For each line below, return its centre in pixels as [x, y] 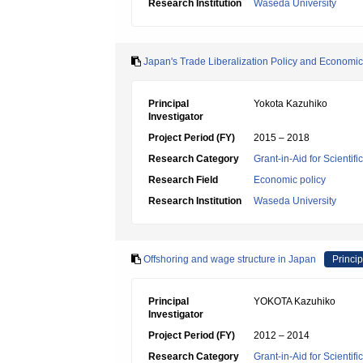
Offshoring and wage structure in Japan [230, 259]
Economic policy [290, 180]
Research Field [183, 180]
